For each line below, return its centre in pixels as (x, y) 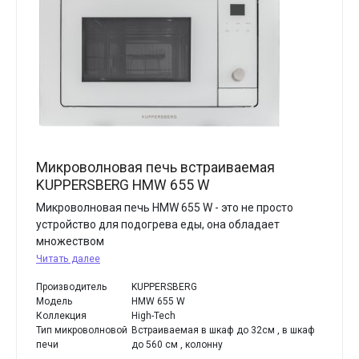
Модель (54, 301)
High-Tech (154, 316)
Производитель (71, 287)
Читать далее (68, 259)
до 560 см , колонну (177, 345)
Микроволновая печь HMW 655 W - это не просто (165, 208)
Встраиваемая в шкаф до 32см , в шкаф (224, 330)
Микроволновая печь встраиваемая (155, 167)
